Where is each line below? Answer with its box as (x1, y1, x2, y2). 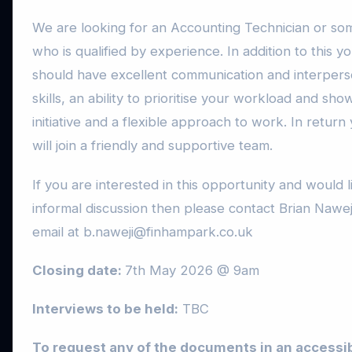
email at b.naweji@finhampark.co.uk (32, 223, 253, 240)
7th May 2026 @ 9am (125, 262, 259, 278)
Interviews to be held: (32, 300, 178, 317)
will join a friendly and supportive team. (32, 137, 273, 154)
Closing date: (32, 262, 125, 278)
